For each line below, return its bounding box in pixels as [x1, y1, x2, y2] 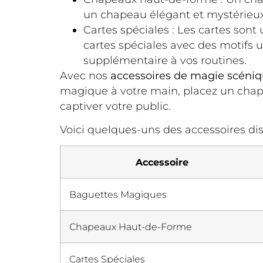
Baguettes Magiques [69, 188, 167, 201]
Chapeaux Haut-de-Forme [69, 221, 192, 233]
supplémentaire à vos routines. [83, 53, 247, 67]
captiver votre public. [60, 99, 171, 113]
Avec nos [60, 69, 110, 82]
